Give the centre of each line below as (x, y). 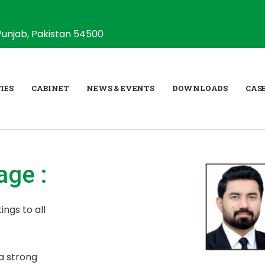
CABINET (50, 88)
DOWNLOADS (200, 88)
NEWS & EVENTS (120, 88)
